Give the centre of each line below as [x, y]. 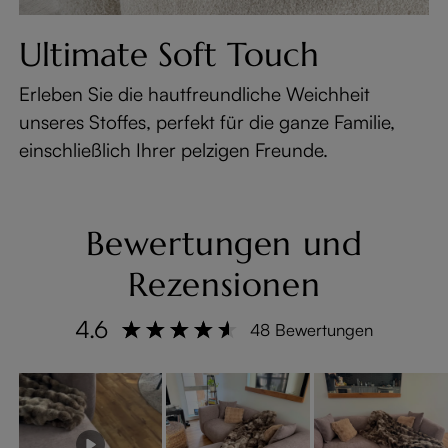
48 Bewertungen [312, 329]
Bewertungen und [224, 243]
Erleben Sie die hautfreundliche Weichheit [195, 93]
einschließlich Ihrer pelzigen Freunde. [174, 149]
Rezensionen [224, 284]
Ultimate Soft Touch [169, 54]
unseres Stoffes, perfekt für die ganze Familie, [207, 121]
